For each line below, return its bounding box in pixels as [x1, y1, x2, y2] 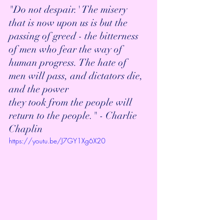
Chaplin [9, 122, 43, 135]
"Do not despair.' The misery [9, 3, 130, 16]
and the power [9, 82, 71, 95]
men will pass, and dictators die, [9, 69, 145, 82]
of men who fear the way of [9, 43, 125, 55]
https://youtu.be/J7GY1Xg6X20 [9, 136, 106, 145]
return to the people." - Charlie [9, 109, 139, 122]
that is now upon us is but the [9, 16, 130, 29]
